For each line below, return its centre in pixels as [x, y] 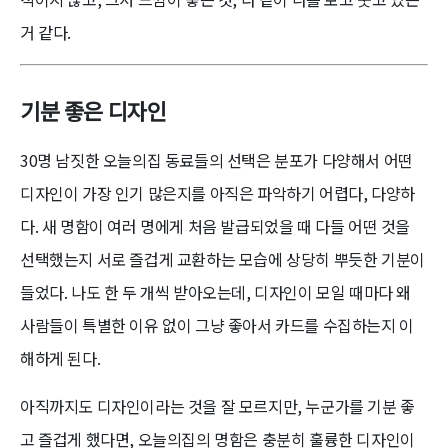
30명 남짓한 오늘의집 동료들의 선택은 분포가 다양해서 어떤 [216, 159]
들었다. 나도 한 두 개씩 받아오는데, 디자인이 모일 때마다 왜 [216, 291]
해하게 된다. [60, 357]
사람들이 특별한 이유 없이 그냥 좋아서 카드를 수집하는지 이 [217, 324]
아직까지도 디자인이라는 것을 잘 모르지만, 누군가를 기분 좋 [217, 405]
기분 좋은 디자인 [93, 109]
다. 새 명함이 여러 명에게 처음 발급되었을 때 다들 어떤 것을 [215, 225]
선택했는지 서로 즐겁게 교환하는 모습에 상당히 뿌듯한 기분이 [222, 258]
